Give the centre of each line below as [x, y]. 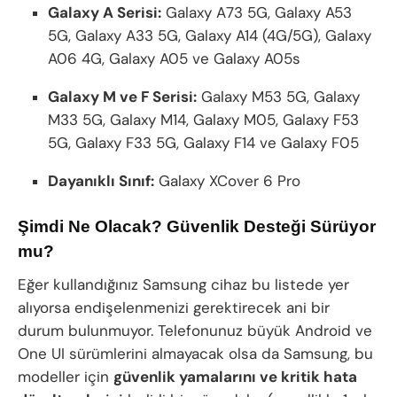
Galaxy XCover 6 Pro [228, 180]
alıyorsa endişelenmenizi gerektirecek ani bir [174, 307]
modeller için [66, 376]
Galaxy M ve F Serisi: [123, 96]
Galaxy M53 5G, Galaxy [279, 96]
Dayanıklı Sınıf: [101, 180]
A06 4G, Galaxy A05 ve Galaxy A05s [175, 58]
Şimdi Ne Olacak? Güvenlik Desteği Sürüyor [197, 227]
